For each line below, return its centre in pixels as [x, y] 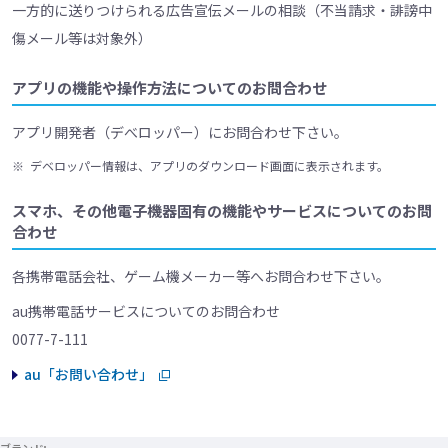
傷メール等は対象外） [82, 38]
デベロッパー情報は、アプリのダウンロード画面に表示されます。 [209, 166]
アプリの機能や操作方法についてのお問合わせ [169, 88]
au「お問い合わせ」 [88, 374]
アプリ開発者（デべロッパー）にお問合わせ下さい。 [180, 132]
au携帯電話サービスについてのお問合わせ [146, 311]
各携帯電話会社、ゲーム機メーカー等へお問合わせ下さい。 [201, 276]
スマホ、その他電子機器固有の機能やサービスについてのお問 [222, 211]
